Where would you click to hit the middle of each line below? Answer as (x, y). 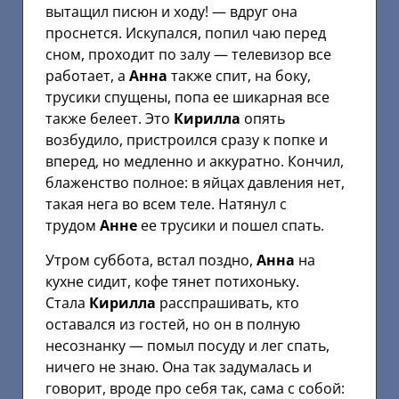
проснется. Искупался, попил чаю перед (186, 33)
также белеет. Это (110, 119)
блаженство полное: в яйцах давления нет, (195, 183)
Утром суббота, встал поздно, (151, 260)
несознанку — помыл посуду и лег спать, (187, 345)
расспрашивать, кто (228, 302)
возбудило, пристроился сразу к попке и (187, 140)
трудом (73, 226)
